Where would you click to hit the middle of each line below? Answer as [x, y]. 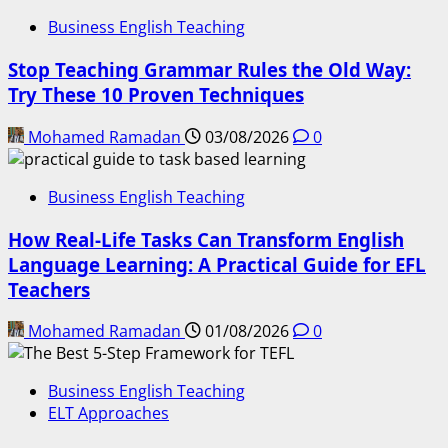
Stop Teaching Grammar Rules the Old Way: [209, 70]
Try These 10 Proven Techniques [156, 95]
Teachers [49, 289]
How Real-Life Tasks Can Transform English [206, 239]
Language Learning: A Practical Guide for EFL [217, 264]
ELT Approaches [108, 413]
